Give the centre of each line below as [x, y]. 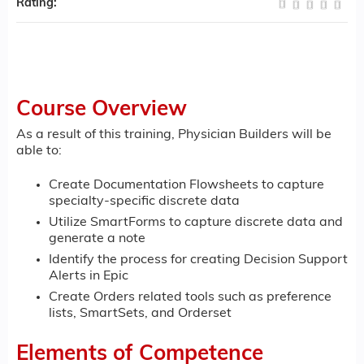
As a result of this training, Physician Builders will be [174, 135]
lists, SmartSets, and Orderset [140, 314]
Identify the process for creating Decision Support [198, 260]
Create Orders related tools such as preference [190, 298]
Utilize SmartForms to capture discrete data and [196, 223]
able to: [39, 151]
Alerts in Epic [89, 277]
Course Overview [102, 110]
